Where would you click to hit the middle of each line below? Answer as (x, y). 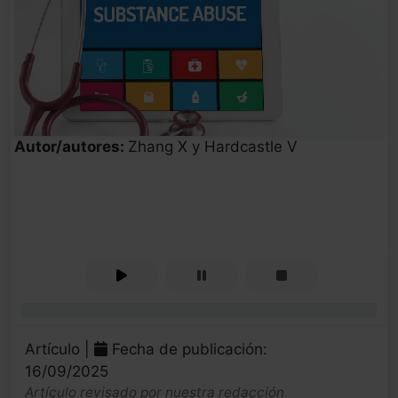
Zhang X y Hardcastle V (213, 147)
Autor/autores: (71, 147)
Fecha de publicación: (187, 350)
